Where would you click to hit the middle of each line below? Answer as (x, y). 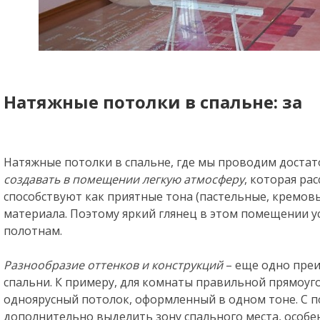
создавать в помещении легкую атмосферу (124, 179)
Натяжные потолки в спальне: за (153, 102)
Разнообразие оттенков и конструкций (115, 265)
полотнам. (33, 231)
